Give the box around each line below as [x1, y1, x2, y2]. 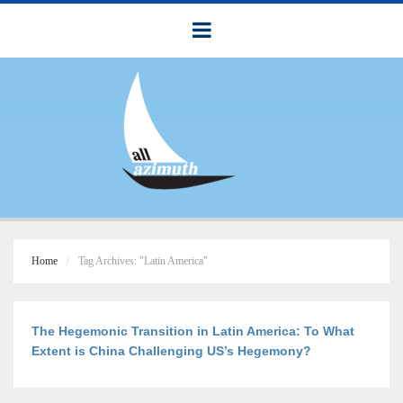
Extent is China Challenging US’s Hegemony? [31, 344, 311, 358]
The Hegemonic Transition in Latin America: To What [31, 324, 354, 338]
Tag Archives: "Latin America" [78, 255, 208, 267]
